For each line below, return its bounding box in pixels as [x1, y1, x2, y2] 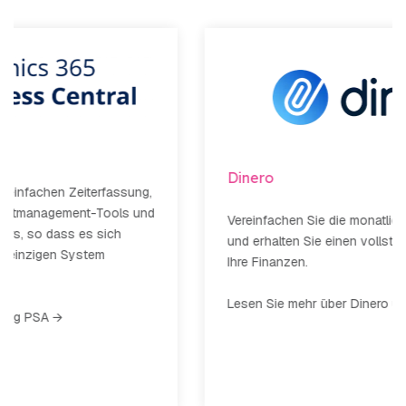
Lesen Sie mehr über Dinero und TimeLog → [50, 295, 304, 313]
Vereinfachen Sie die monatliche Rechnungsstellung [50, 212, 352, 229]
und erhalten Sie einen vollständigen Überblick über [50, 233, 350, 250]
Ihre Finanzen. [50, 254, 130, 271]
